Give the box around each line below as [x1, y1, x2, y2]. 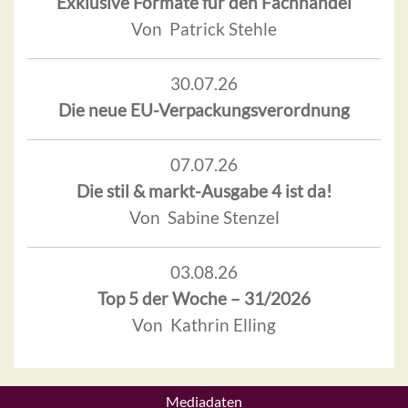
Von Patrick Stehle [131, 17, 277, 39]
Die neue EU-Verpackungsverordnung [58, 98, 350, 120]
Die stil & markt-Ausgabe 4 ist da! [76, 179, 332, 201]
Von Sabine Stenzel [128, 206, 280, 228]
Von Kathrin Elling [132, 313, 276, 335]
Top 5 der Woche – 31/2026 [97, 287, 311, 309]
